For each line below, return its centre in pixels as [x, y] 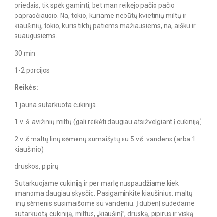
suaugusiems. [36, 36]
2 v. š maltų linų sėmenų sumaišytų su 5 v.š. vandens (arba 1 [105, 139]
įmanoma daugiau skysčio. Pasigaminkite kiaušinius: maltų [104, 194]
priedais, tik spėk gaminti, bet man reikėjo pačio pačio [95, 6]
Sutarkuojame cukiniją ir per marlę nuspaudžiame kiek [97, 183]
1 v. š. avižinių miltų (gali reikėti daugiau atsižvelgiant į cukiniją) [108, 122]
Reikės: [26, 87]
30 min [25, 53]
